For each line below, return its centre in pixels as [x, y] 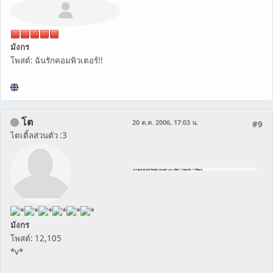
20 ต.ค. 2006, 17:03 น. [165, 122]
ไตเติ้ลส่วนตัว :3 [39, 135]
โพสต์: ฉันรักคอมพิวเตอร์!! [57, 60]
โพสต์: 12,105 [36, 239]
